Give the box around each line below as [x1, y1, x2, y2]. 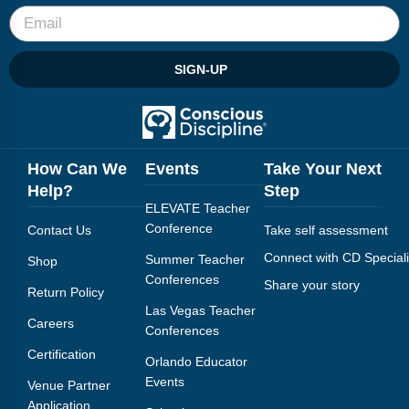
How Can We [27, 159, 127, 178]
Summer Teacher [145, 251, 246, 267]
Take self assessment [263, 222, 388, 237]
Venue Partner [27, 377, 110, 393]
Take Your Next [263, 159, 382, 178]
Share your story [263, 277, 360, 292]
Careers [27, 315, 74, 330]
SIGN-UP [173, 61, 227, 77]
